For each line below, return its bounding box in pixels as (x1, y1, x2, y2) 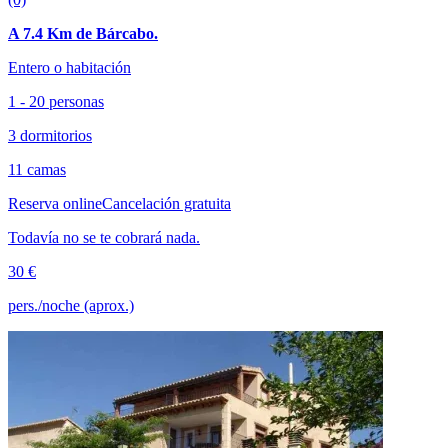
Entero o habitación (8, 58, 131, 76)
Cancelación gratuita (102, 194, 231, 212)
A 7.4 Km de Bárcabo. (8, 24, 158, 42)
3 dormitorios (8, 126, 92, 144)
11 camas (8, 160, 66, 178)
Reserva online (8, 194, 102, 212)
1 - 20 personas (8, 92, 104, 110)
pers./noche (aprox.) (8, 296, 134, 314)
